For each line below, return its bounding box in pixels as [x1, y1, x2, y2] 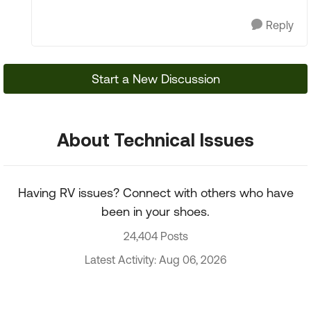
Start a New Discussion [91, 72, 220, 86]
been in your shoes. [101, 204, 210, 219]
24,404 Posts [123, 230, 188, 242]
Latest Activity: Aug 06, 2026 [85, 253, 226, 266]
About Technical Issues [57, 129, 254, 150]
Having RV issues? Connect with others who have [17, 185, 294, 200]
